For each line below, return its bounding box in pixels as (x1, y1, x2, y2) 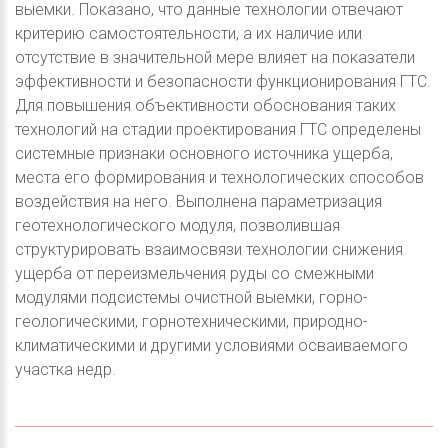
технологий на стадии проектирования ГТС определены (15, 119, 421, 139)
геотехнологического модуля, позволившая (15, 215, 340, 235)
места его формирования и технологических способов (15, 167, 424, 187)
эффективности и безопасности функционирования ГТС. (15, 71, 431, 91)
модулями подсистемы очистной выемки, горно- (15, 287, 368, 307)
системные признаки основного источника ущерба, (15, 143, 393, 163)
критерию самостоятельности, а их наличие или (15, 23, 362, 43)
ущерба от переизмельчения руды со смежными (15, 263, 374, 283)
